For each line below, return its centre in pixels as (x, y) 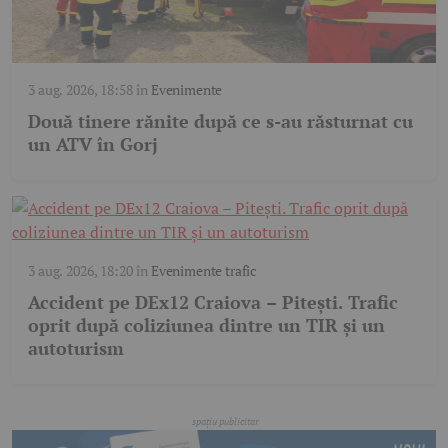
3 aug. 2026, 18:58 (80, 89)
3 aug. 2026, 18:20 (80, 270)
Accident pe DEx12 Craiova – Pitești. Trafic (213, 301)
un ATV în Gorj (93, 143)
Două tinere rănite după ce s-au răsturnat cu (220, 120)
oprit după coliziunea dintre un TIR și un (206, 324)
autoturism (76, 347)
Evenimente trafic (204, 270)
